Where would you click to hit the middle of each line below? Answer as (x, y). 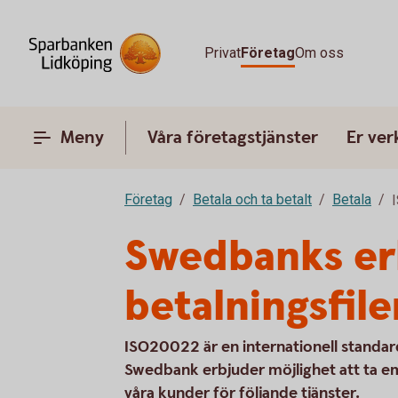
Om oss (319, 53)
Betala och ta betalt (252, 199)
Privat (223, 53)
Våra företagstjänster (233, 138)
